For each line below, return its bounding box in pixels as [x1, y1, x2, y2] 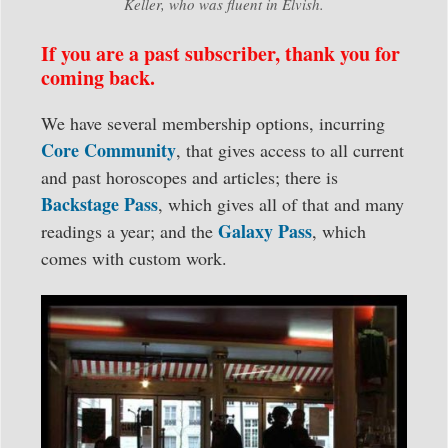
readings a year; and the [41, 218, 218, 243]
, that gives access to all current [176, 137, 404, 162]
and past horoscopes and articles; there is [41, 164, 338, 189]
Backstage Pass [41, 190, 158, 217]
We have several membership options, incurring [41, 110, 385, 135]
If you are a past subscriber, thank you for [41, 38, 400, 68]
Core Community [41, 136, 176, 163]
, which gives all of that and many [158, 191, 404, 216]
